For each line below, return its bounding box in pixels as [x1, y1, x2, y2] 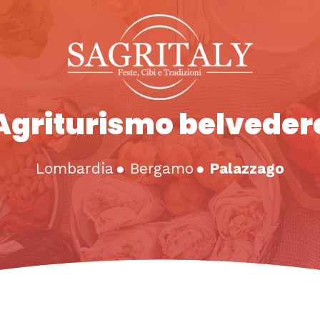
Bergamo [130, 160, 194, 177]
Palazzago [209, 160, 284, 177]
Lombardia [36, 160, 114, 177]
